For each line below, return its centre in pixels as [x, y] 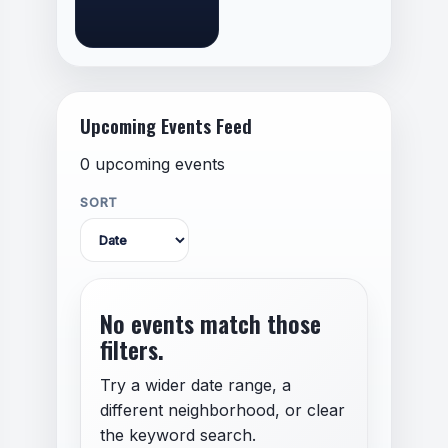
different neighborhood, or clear [222, 409]
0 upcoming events [153, 163]
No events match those [210, 322]
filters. [131, 348]
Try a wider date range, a [195, 384]
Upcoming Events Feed [166, 125]
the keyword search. [177, 434]
